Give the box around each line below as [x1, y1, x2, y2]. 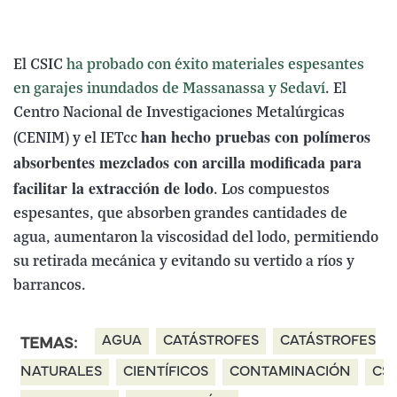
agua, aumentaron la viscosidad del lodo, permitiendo [13, 229, 378, 246]
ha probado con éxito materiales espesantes [66, 56, 364, 74]
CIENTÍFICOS [123, 365, 208, 378]
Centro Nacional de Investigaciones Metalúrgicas [13, 104, 345, 121]
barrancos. [13, 276, 86, 294]
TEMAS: [20, 337, 81, 352]
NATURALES [20, 365, 102, 378]
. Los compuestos [214, 181, 330, 198]
